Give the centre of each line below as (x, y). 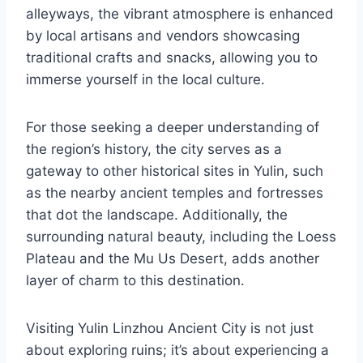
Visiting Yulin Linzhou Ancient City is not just (170, 328)
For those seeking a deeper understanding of (173, 127)
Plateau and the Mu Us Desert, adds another (173, 258)
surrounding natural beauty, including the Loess (181, 236)
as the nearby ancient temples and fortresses (175, 192)
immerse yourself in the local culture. (145, 79)
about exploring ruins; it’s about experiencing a (177, 350)
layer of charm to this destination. (135, 280)
